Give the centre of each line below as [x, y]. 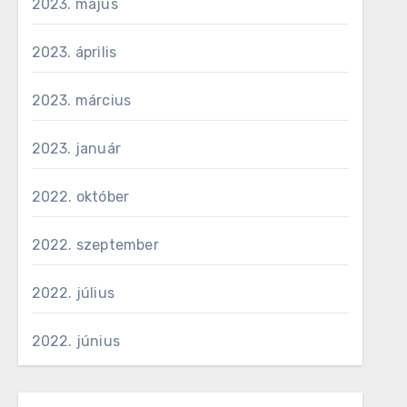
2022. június [76, 341]
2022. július [73, 293]
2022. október [80, 197]
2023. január [76, 149]
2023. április [74, 52]
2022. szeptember [95, 245]
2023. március [81, 100]
